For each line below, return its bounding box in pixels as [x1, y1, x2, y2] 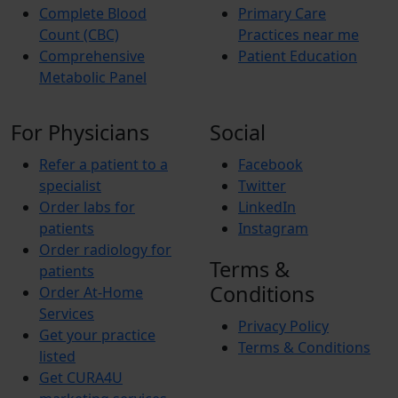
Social [210, 118, 266, 147]
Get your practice [39, 325, 155, 345]
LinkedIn [238, 197, 296, 217]
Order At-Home [39, 283, 143, 302]
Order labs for [39, 197, 135, 217]
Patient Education [238, 46, 357, 66]
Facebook [238, 155, 303, 174]
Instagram [238, 219, 308, 238]
